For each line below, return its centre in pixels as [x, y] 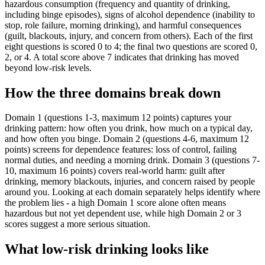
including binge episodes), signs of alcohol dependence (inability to [130, 14]
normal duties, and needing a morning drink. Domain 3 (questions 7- [132, 160]
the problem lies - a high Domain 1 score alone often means [115, 203]
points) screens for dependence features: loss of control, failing [121, 150]
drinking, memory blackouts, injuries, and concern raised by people [130, 182]
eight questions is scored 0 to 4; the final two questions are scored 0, [131, 46]
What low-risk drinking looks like [107, 249]
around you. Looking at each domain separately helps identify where [132, 192]
